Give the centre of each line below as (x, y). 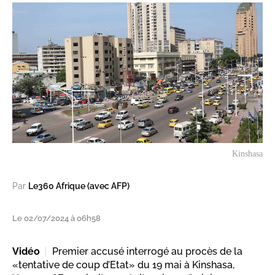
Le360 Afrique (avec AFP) (79, 186)
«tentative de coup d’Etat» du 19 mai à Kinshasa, (123, 265)
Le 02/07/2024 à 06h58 (56, 219)
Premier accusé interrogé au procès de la (147, 252)
